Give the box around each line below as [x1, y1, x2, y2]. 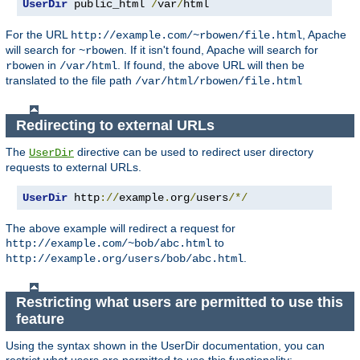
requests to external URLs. [6, 160, 141, 174]
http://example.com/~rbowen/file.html [71, 29, 302, 43]
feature [15, 311, 68, 328]
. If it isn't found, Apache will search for [124, 43, 318, 57]
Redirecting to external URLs [15, 117, 219, 133]
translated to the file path [6, 74, 135, 88]
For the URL [6, 28, 71, 42]
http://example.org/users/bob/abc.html [6, 252, 243, 265]
